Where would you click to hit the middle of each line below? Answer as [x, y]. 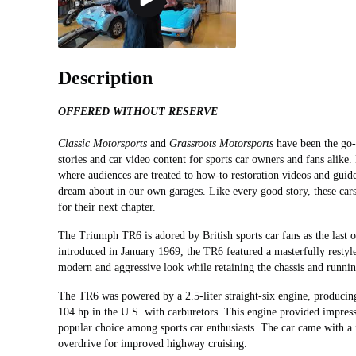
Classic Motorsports [103, 144]
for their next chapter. [107, 207]
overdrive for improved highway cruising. [153, 344]
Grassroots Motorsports [221, 144]
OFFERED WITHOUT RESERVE [138, 112]
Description [105, 78]
